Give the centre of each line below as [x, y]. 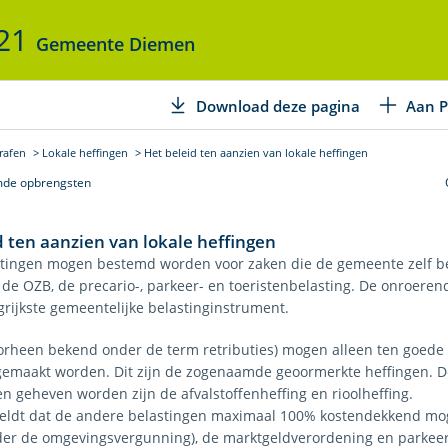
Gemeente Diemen [115, 44]
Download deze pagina [278, 106]
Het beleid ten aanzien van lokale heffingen [256, 152]
